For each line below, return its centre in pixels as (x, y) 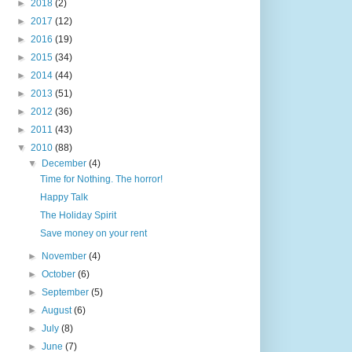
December (66, 163)
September (67, 292)
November (66, 256)
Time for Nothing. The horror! (101, 179)
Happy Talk (64, 197)
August (58, 310)
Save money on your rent (93, 233)
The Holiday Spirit (78, 215)
